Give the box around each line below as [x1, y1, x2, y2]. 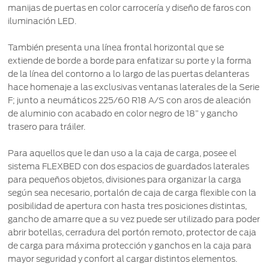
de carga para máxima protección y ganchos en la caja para [8, 241, 252, 251]
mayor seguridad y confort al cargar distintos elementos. [8, 254, 238, 264]
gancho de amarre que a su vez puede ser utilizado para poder [8, 214, 261, 225]
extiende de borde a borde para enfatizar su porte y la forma [8, 56, 252, 66]
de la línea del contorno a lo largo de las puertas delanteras [8, 69, 250, 79]
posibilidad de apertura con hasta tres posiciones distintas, [8, 201, 247, 211]
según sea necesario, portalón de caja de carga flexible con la [8, 188, 257, 198]
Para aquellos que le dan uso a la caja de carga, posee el [8, 148, 237, 159]
